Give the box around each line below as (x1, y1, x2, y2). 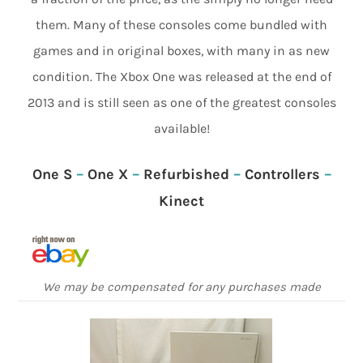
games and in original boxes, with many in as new (33, 43, 330, 59)
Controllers (244, 165, 320, 184)
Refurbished (143, 165, 229, 184)
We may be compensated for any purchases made (42, 280, 321, 295)
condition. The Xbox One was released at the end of (32, 69, 331, 85)
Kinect (159, 192, 204, 211)
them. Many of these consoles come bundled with (36, 17, 327, 33)
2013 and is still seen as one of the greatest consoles (27, 95, 336, 111)
